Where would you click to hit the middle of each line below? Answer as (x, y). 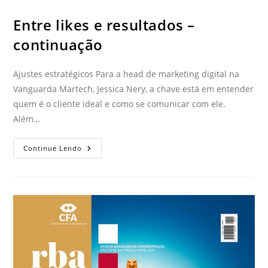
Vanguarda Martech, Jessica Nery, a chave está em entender (134, 89)
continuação (58, 45)
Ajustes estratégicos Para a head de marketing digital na (127, 74)
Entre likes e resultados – (104, 25)
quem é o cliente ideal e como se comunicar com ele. (120, 104)
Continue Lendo (53, 148)
